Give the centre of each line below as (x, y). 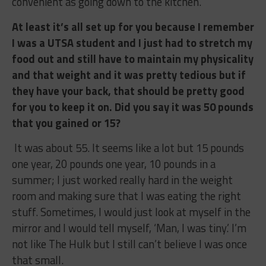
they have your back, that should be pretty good (128, 91)
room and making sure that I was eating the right (126, 196)
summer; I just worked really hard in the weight (122, 180)
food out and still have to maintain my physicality (132, 58)
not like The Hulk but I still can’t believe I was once (129, 244)
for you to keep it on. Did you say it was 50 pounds (132, 107)
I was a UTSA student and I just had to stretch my (132, 42)
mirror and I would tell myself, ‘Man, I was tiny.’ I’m (129, 228)
